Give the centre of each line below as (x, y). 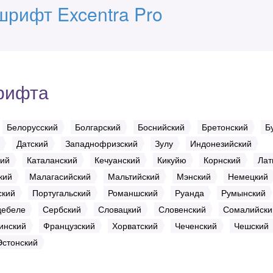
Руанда (190, 193)
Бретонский (225, 127)
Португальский (62, 193)
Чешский (251, 225)
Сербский (62, 209)
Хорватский (135, 225)
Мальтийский (134, 176)
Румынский (243, 193)
